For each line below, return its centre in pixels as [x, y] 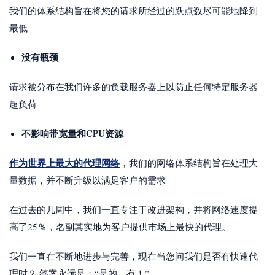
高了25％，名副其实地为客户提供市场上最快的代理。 [120, 226]
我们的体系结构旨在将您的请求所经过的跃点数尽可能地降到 [134, 10]
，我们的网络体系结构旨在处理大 [189, 162]
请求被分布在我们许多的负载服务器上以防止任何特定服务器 [134, 86]
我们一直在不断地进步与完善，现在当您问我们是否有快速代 [134, 256]
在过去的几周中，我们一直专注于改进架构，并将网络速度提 [134, 209]
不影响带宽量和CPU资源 [72, 133]
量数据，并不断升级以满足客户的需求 [87, 180]
